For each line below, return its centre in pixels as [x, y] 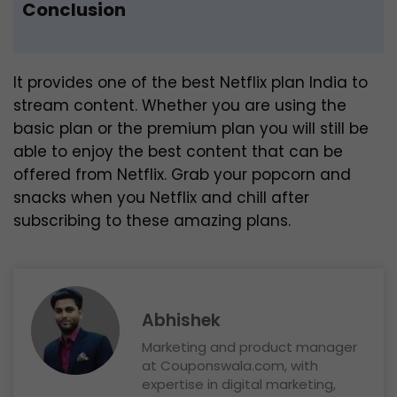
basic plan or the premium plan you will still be [191, 129]
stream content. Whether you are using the [180, 106]
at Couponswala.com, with [230, 366]
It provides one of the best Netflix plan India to [191, 83]
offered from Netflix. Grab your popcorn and [182, 175]
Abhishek [181, 321]
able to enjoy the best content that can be [178, 152]
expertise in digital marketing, [239, 385]
